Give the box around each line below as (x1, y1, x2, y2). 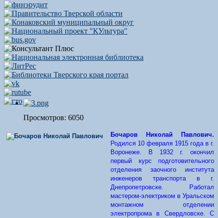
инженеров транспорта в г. (110, 175, 214, 182)
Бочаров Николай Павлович (110, 131, 212, 138)
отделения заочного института (110, 166, 214, 173)
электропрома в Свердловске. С (110, 210, 214, 217)
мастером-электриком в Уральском (110, 192, 214, 200)
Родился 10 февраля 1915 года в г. (110, 140, 214, 147)
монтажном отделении (110, 201, 214, 208)
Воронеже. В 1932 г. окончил (110, 148, 214, 156)
